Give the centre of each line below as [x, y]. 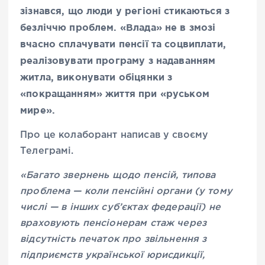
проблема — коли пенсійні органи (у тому [126, 192]
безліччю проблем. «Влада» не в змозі [118, 27]
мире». [38, 110]
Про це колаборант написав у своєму [114, 135]
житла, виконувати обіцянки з [96, 77]
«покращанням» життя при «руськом [115, 93]
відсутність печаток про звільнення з [114, 240]
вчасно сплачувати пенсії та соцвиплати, [123, 43]
